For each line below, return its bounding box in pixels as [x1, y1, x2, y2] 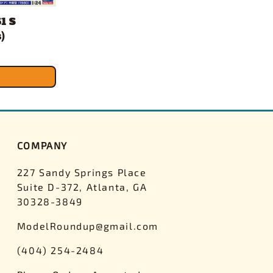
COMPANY [16, 139, 68, 151]
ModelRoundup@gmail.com [16, 219, 158, 232]
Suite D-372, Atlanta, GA [16, 180, 147, 193]
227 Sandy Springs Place [16, 166, 147, 178]
